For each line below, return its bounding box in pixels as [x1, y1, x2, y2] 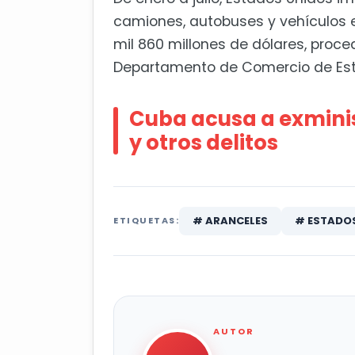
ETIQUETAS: [113, 214, 179, 227]
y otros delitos [129, 128, 278, 158]
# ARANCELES [193, 213, 268, 229]
